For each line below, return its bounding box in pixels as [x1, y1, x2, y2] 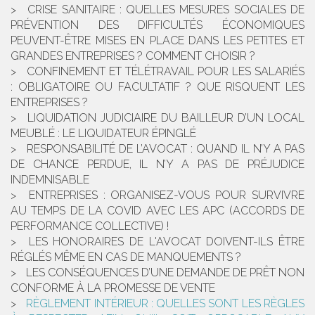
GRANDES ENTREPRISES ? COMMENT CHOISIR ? [11, 49, 255, 63]
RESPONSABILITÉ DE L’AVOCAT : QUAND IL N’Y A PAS [27, 141, 304, 155]
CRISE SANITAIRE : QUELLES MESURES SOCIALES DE [27, 2, 305, 16]
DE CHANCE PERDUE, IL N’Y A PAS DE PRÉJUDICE [11, 157, 304, 171]
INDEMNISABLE [11, 172, 89, 186]
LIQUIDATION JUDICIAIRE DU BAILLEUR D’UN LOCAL [27, 110, 304, 124]
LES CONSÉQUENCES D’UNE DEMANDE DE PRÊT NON [26, 265, 304, 279]
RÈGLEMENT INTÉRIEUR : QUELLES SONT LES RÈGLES [26, 296, 305, 310]
